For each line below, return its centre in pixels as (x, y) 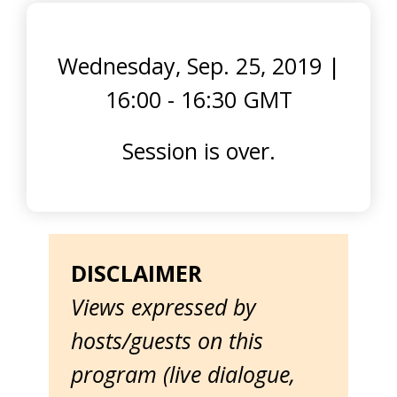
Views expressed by (163, 307)
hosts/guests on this (167, 340)
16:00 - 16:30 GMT (198, 99)
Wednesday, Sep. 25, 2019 (189, 66)
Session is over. (198, 151)
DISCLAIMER (136, 273)
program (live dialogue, (183, 374)
